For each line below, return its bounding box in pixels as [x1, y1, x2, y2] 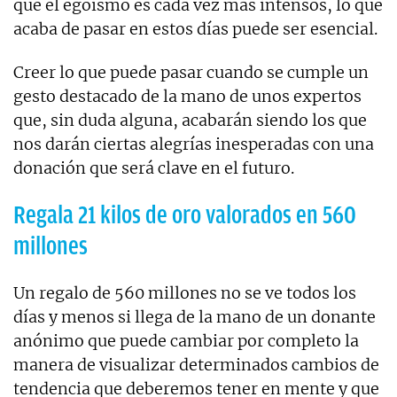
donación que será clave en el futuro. [13, 157, 294, 178]
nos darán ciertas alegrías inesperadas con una [13, 133, 374, 154]
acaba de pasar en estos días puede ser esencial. [13, 18, 378, 39]
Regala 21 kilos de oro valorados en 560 [13, 200, 356, 229]
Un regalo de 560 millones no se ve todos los [13, 282, 356, 303]
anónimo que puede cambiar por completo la [13, 330, 359, 351]
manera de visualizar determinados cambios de [13, 354, 379, 375]
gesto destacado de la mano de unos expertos [13, 85, 362, 106]
